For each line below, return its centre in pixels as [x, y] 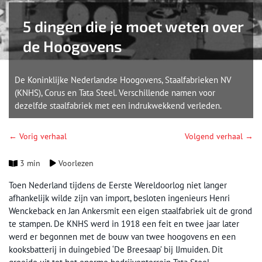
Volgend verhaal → [219, 136]
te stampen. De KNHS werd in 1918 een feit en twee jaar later [124, 224]
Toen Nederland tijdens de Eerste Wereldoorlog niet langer [118, 185]
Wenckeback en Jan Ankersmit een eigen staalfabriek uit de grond [130, 211]
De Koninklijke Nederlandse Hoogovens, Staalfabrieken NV [123, 80]
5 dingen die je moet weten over [133, 26]
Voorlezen [75, 163]
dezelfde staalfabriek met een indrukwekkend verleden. [118, 106]
